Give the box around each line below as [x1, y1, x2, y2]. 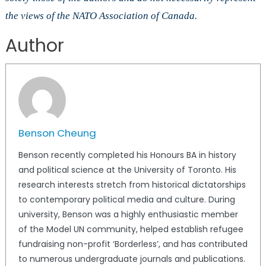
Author [5, 33, 64, 59]
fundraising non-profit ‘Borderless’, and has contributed [18, 238, 248, 251]
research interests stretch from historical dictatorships [18, 179, 246, 191]
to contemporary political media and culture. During [18, 194, 235, 206]
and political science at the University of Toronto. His [18, 164, 236, 176]
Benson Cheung [18, 126, 96, 141]
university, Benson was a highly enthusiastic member [18, 208, 238, 221]
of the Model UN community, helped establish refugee [18, 223, 243, 236]
